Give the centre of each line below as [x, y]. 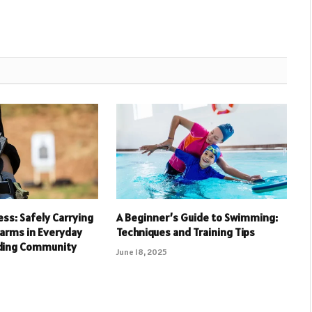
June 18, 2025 [141, 252]
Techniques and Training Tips [185, 232]
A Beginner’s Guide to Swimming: [197, 218]
